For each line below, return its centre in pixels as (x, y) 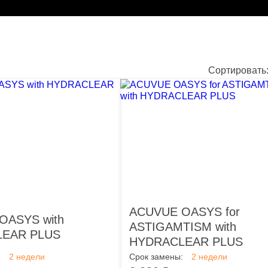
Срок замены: (156, 257)
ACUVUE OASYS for (185, 212)
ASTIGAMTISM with (183, 227)
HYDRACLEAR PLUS (186, 242)
